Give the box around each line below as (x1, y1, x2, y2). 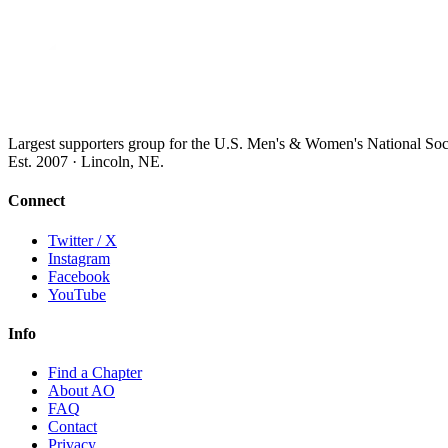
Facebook (48, 267, 110, 285)
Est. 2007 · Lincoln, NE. (8, 153, 164, 171)
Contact (48, 418, 97, 436)
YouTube (48, 285, 106, 303)
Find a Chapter (48, 364, 142, 382)
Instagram (48, 249, 110, 267)
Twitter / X (48, 231, 117, 249)
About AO (48, 382, 115, 400)
